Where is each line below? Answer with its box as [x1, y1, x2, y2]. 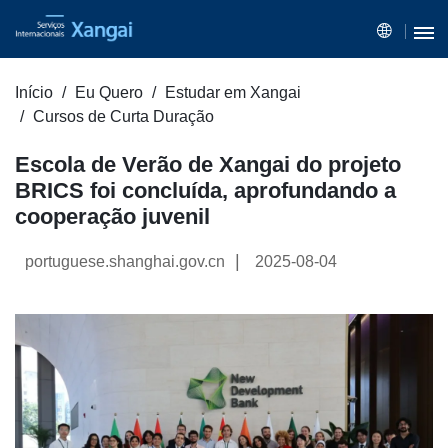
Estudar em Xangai [165, 84, 301, 102]
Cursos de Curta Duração [33, 108, 214, 126]
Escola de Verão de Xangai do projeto [15, 152, 401, 178]
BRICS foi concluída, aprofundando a [15, 178, 396, 204]
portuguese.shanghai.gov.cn [25, 253, 225, 271]
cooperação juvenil [15, 204, 210, 230]
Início [15, 84, 53, 102]
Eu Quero [75, 84, 143, 102]
